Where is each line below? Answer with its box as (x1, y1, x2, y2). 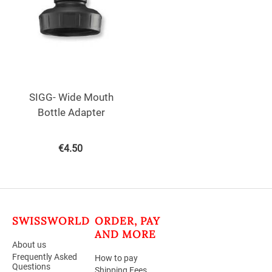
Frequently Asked (12, 251, 77, 262)
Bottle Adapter (37, 106, 105, 118)
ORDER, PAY (94, 214, 160, 228)
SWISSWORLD (12, 214, 90, 228)
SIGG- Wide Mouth (29, 90, 114, 103)
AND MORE (94, 227, 156, 241)
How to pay (94, 253, 138, 263)
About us (12, 239, 46, 250)
